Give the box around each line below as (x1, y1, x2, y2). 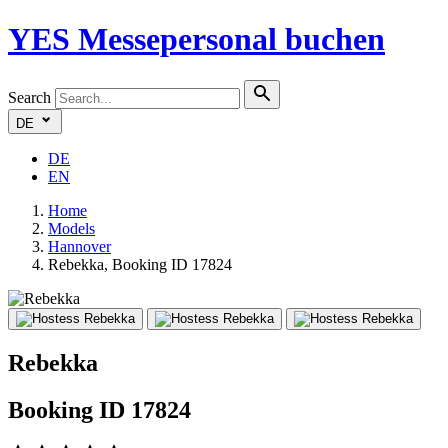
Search (8, 88, 51, 106)
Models (48, 219, 95, 237)
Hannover (48, 237, 111, 255)
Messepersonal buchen (78, 21, 385, 58)
